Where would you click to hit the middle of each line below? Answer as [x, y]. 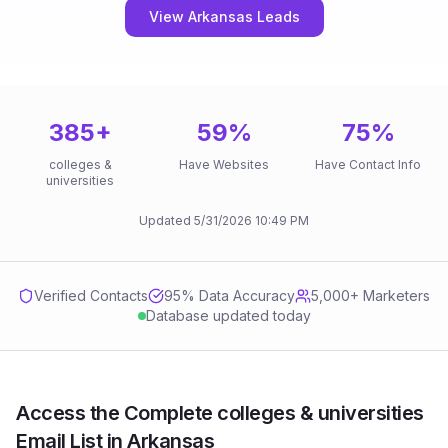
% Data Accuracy [238, 295]
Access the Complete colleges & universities [220, 413]
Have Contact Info [368, 164]
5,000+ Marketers [370, 295]
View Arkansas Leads [224, 16]
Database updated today [228, 315]
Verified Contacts [91, 295]
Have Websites [224, 164]
